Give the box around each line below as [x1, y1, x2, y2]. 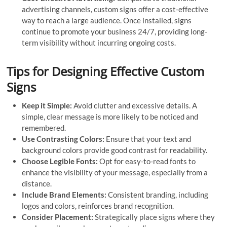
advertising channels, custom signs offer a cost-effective [22, 4, 209, 14]
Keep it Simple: [22, 100, 72, 110]
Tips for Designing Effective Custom [7, 62, 205, 80]
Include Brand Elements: [22, 190, 108, 199]
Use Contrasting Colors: [22, 134, 105, 143]
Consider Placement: [22, 212, 95, 221]
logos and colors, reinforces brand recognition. [22, 201, 174, 210]
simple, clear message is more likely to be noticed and [22, 111, 199, 121]
